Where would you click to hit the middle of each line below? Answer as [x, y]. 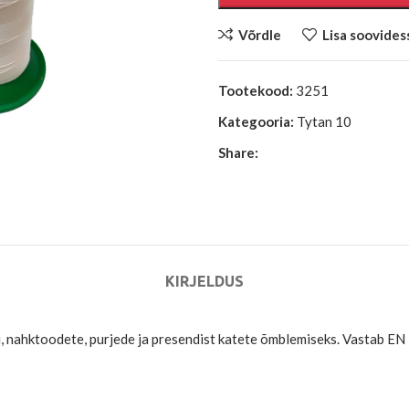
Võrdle [259, 34]
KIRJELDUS [204, 282]
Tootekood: [257, 90]
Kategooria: [256, 121]
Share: [238, 152]
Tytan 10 [324, 121]
